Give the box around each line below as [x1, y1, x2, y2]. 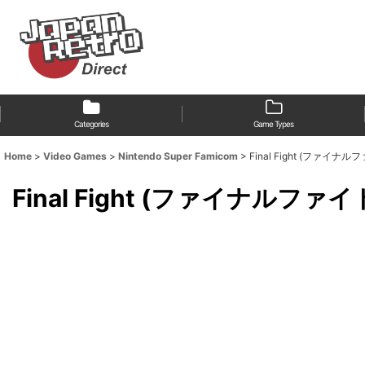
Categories [73, 119, 108, 130]
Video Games [43, 150, 107, 163]
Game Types [253, 119, 294, 130]
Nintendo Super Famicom [118, 150, 238, 163]
